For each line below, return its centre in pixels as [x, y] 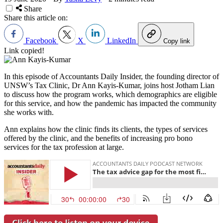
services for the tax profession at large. [64, 147]
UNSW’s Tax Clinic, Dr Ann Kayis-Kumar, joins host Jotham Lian [109, 85]
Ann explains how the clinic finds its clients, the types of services [106, 129]
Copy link [177, 41]
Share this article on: [36, 17]
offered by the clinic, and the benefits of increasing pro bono [98, 138]
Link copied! [24, 50]
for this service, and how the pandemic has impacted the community [110, 103]
